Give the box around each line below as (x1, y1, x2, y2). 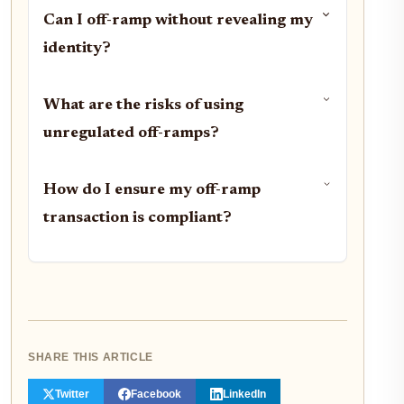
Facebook (131, 387, 181, 400)
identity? (43, 40, 111, 57)
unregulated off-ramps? (43, 124, 219, 142)
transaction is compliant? (43, 209, 232, 226)
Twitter (55, 387, 89, 400)
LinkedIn (223, 387, 266, 400)
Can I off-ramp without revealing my (43, 12, 313, 29)
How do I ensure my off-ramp (43, 181, 261, 198)
